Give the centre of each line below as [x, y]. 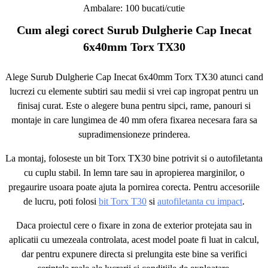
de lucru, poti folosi [61, 201]
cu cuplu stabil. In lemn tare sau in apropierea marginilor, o [134, 173]
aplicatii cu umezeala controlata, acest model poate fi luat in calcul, [134, 240]
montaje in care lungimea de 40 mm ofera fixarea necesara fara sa [134, 120]
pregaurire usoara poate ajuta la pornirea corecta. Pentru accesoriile [134, 187]
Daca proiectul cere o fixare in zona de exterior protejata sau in [134, 225]
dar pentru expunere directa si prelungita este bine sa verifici [134, 254]
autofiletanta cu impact [200, 201]
